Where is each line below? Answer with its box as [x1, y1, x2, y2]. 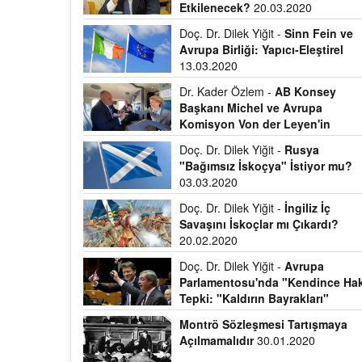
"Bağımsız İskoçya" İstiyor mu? [179, 158, 353, 174]
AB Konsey [275, 83, 337, 99]
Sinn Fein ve [284, 25, 354, 41]
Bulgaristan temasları [83, 132, 200, 148]
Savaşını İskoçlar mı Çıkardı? [179, 216, 339, 232]
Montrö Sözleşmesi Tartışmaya [179, 316, 348, 332]
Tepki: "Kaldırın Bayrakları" [179, 290, 330, 306]
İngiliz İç [284, 200, 331, 216]
